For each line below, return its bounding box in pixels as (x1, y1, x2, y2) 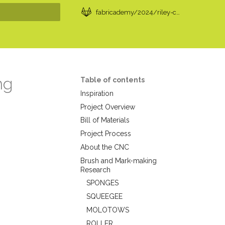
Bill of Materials (80, 116, 130, 125)
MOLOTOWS (86, 205, 129, 214)
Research (80, 165, 110, 174)
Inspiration (80, 89, 114, 97)
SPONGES (86, 179, 119, 187)
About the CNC (80, 143, 129, 151)
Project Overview (80, 102, 135, 111)
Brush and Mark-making (80, 156, 157, 165)
